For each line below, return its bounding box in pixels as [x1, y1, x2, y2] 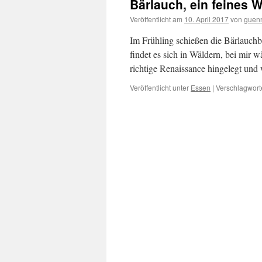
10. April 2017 [184, 14, 229, 24]
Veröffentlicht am [130, 14, 182, 24]
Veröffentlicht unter [130, 82, 189, 92]
